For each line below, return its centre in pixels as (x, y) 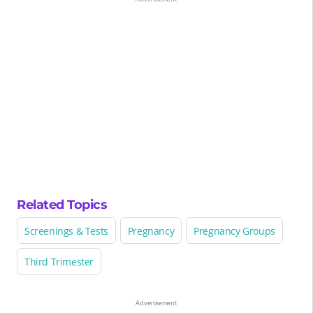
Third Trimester (59, 261)
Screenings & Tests (66, 231)
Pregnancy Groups (234, 231)
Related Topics (62, 204)
